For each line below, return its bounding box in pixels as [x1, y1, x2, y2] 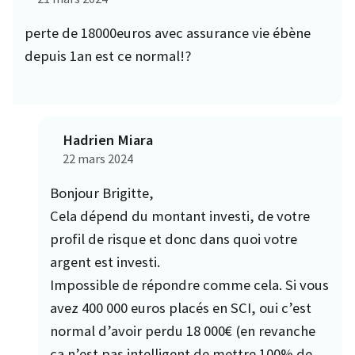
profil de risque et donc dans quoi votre [50, 229, 297, 248]
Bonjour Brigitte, [50, 183, 154, 202]
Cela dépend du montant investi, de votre [50, 206, 310, 225]
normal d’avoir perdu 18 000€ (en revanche [50, 321, 315, 340]
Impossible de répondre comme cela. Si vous [50, 275, 329, 294]
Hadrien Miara [63, 130, 153, 149]
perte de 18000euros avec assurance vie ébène [25, 23, 311, 42]
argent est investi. [50, 252, 160, 271]
